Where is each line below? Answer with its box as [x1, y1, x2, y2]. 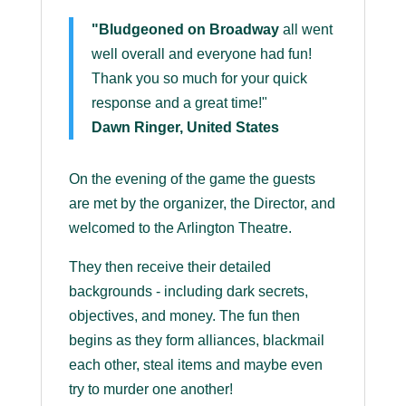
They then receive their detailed [68, 259, 271, 275]
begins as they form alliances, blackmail [68, 333, 324, 349]
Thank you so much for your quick [91, 71, 307, 87]
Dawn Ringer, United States [91, 120, 279, 136]
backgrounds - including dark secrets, [68, 284, 308, 300]
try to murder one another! [68, 382, 233, 398]
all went [278, 22, 333, 38]
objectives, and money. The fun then [68, 308, 300, 324]
